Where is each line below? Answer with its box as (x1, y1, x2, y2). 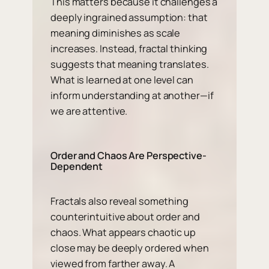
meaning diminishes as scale (50, 26, 181, 40)
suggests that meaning (50, 57, 159, 71)
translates (159, 57, 207, 71)
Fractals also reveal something (50, 194, 189, 208)
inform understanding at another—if (50, 88, 214, 102)
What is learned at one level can (50, 73, 193, 86)
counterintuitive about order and (50, 210, 200, 223)
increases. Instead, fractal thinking (50, 41, 208, 55)
